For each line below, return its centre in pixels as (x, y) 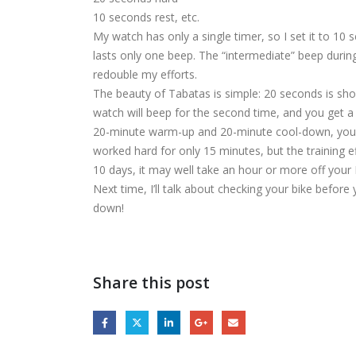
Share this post (151, 282)
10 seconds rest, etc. (146, 17)
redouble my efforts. (145, 74)
